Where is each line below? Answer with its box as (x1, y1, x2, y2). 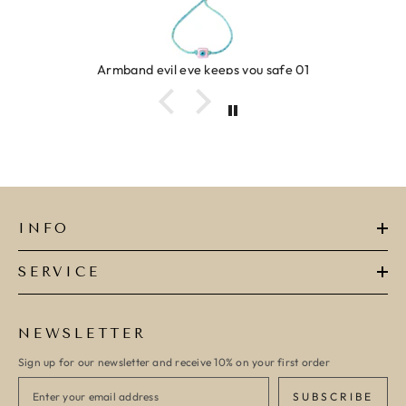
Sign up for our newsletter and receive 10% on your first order (18, 355, 330, 370)
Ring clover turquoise (159, 62, 285, 79)
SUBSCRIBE (293, 390, 373, 404)
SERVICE (18, 264, 101, 281)
